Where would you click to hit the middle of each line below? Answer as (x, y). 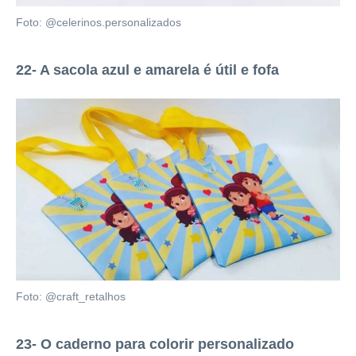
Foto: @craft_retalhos (71, 297)
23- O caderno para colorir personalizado (155, 344)
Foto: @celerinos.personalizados (99, 22)
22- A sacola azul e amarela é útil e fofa (147, 70)
